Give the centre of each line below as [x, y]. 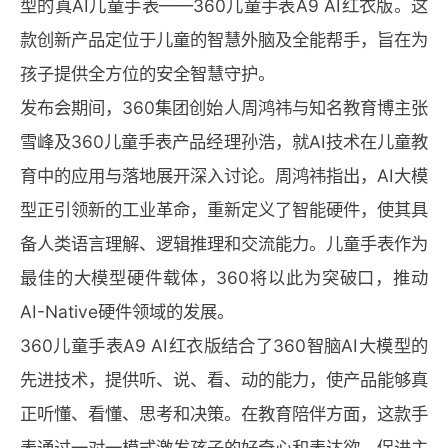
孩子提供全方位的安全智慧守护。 [147, 73]
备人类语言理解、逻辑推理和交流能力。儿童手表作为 [224, 243]
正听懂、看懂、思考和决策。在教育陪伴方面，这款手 [224, 413]
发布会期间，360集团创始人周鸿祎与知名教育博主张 [224, 107]
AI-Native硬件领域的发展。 [127, 311]
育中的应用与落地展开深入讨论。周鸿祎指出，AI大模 [224, 175]
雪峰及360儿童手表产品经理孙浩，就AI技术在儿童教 [224, 141]
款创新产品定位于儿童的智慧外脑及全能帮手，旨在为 [224, 39]
